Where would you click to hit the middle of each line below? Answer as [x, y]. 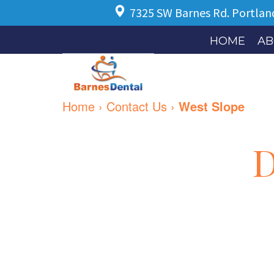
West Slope [212, 106]
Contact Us [137, 106]
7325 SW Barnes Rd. [180, 13]
